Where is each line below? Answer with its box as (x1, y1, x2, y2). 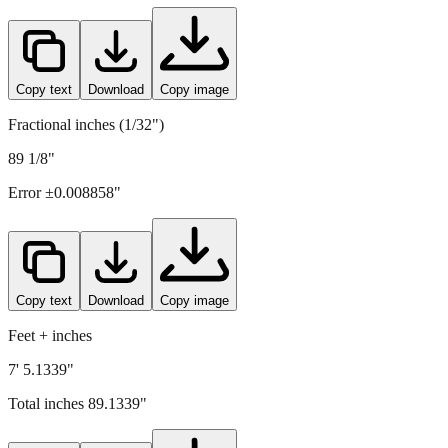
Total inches (8, 394, 88, 412)
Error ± (8, 183, 54, 201)
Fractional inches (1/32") (8, 115, 164, 133)
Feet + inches (8, 326, 92, 344)
